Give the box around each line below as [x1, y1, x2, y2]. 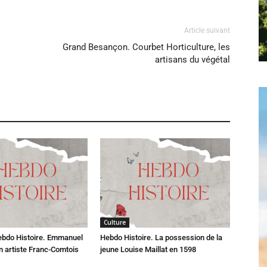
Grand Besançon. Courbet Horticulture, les [63, 42, 230, 52]
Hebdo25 [133, 43, 167, 53]
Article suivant [184, 26, 230, 35]
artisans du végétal [155, 54, 230, 65]
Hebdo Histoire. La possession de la [100, 233, 222, 242]
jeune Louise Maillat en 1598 [100, 245, 196, 254]
